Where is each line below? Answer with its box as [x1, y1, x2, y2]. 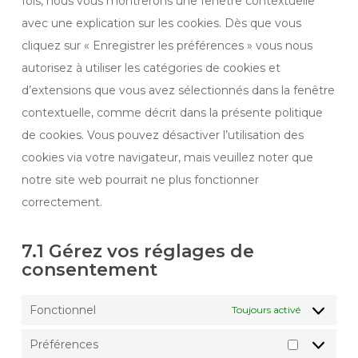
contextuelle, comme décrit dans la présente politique [21, 105, 323, 120]
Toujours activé [232, 304, 301, 316]
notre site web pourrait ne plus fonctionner [21, 173, 259, 187]
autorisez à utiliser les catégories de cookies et [21, 61, 280, 75]
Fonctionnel [29, 303, 96, 317]
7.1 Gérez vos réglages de [21, 241, 254, 262]
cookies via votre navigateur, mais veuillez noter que [21, 150, 313, 165]
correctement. [21, 195, 102, 209]
